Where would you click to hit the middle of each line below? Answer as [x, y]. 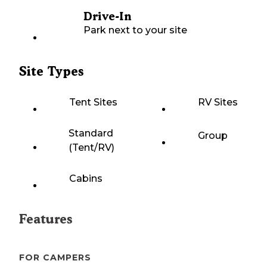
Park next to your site [135, 30]
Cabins [86, 179]
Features [46, 219]
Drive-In [107, 17]
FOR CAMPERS [55, 258]
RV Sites [218, 103]
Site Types [51, 72]
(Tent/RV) [91, 148]
